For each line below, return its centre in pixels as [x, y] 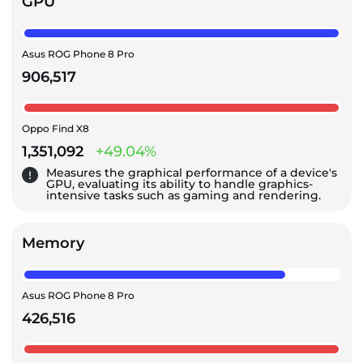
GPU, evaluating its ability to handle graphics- [179, 184]
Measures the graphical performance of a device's [192, 173]
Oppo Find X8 [56, 129]
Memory [53, 243]
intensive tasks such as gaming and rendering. [184, 196]
